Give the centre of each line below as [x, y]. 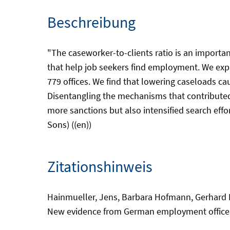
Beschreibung [91, 22]
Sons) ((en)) [69, 124]
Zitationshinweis [100, 166]
